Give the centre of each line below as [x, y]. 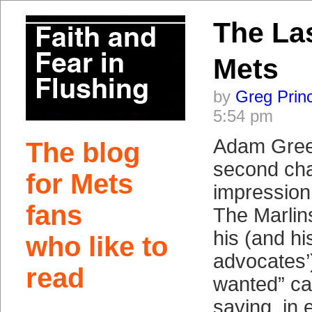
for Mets [79, 184]
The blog [83, 153]
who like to [96, 247]
